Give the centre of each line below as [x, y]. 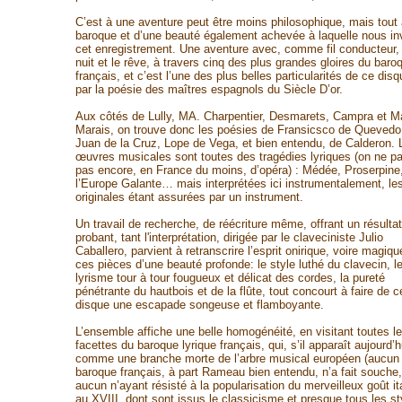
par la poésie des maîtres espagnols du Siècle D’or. [209, 89]
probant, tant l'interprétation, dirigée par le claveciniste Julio [229, 237]
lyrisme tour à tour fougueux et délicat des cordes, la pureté [230, 278]
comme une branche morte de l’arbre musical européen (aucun [237, 358]
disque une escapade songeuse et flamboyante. [199, 305]
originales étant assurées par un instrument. [189, 197]
